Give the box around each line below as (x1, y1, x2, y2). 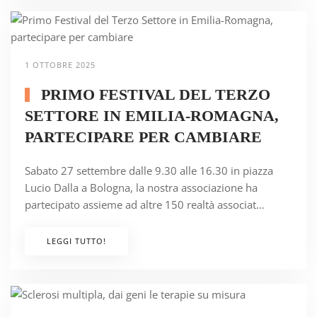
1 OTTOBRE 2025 (25, 59, 96, 71)
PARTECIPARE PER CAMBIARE (25, 128, 262, 146)
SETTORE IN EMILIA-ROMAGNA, (25, 107, 279, 125)
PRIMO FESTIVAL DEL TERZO (36, 86, 270, 104)
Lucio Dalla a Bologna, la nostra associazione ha (25, 180, 258, 195)
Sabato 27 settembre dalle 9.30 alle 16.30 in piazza (25, 163, 273, 178)
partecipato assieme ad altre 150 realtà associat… (25, 197, 265, 212)
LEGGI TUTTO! (47, 236, 106, 247)
